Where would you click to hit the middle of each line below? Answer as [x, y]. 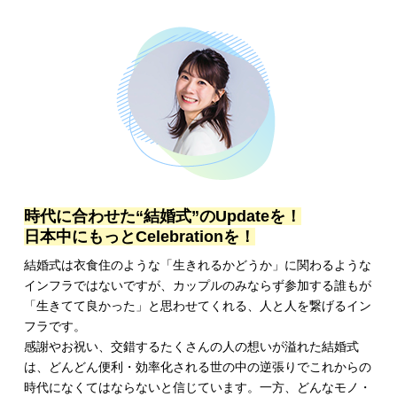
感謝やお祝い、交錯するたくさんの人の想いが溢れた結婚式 [191, 347]
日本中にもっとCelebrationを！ [139, 237]
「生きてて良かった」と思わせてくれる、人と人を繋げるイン [197, 306]
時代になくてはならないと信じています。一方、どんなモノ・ [197, 388]
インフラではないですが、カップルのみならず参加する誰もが [197, 286]
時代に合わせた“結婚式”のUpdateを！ [162, 217]
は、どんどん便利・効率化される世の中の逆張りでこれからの [197, 367]
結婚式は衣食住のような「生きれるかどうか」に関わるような [197, 265]
